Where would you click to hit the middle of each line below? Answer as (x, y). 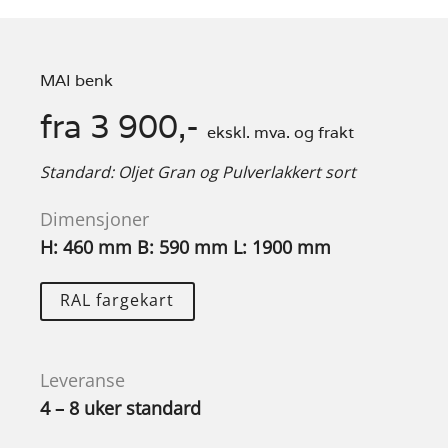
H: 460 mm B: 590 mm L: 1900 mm (185, 247)
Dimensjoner (94, 219)
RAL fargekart (117, 300)
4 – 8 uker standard (120, 408)
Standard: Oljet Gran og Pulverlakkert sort (197, 171)
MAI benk (76, 80)
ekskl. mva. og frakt (280, 132)
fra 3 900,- (123, 126)
